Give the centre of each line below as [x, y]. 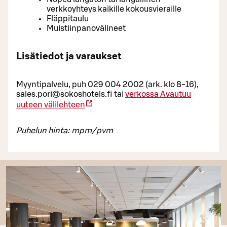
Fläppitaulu [68, 18]
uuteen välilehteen [51, 105]
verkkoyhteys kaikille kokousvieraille [114, 9]
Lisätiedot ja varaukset [69, 57]
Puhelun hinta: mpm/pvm [65, 131]
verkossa [142, 94]
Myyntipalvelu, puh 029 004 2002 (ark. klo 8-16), [107, 85]
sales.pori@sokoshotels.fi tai [71, 94]
